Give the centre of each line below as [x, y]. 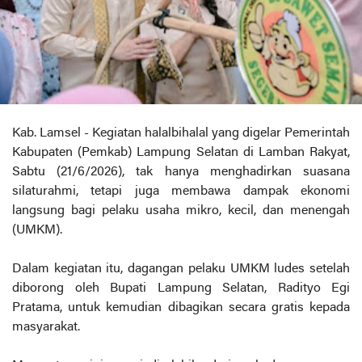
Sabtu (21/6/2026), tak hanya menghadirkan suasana [181, 173]
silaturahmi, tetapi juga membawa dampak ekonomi [181, 192]
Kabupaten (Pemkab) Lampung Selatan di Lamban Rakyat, [181, 153]
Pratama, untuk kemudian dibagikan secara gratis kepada [181, 308]
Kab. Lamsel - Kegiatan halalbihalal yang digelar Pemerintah [181, 134]
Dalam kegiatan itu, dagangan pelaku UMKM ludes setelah [181, 269]
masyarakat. [46, 328]
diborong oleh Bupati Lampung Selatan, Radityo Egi [181, 289]
